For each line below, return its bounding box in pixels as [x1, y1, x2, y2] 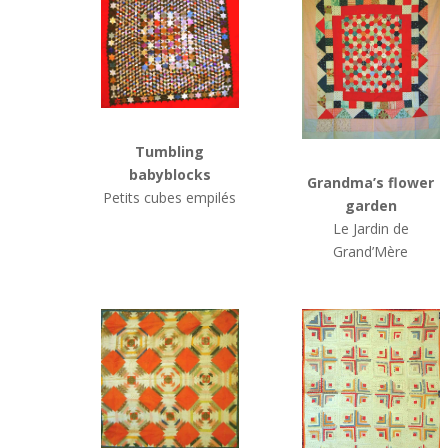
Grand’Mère [333, 241, 409, 261]
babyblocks [128, 164, 211, 184]
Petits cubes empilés [103, 187, 237, 207]
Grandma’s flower [307, 172, 435, 192]
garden [344, 195, 397, 215]
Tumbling [135, 141, 205, 161]
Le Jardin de [332, 218, 409, 238]
